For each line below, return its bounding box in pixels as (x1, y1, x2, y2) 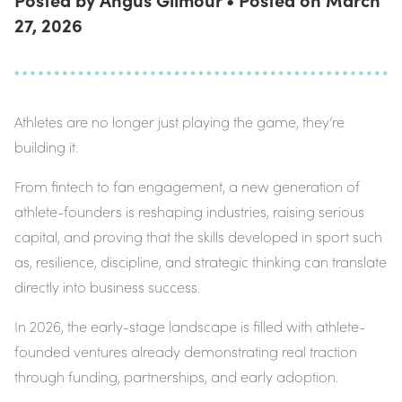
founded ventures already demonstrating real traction (14, 342, 357, 362)
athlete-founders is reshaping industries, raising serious (14, 202, 364, 222)
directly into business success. (14, 277, 200, 297)
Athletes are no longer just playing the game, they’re (14, 112, 345, 132)
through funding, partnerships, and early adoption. (14, 367, 338, 387)
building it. (14, 137, 78, 157)
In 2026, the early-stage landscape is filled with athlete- (14, 317, 365, 336)
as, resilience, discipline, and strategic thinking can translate (14, 252, 387, 272)
